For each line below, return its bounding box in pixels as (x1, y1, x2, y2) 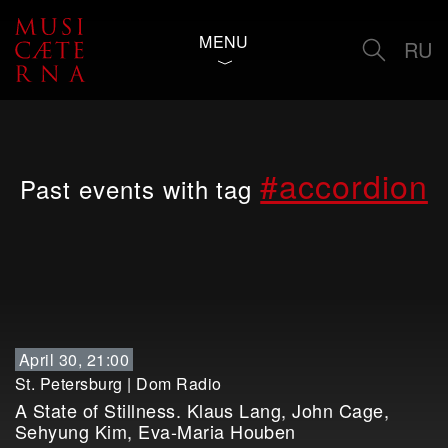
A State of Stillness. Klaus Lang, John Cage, (15, 397, 390, 423)
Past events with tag (20, 171, 261, 206)
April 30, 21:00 (19, 348, 130, 371)
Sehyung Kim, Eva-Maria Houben (15, 418, 296, 444)
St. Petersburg (15, 372, 123, 395)
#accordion (260, 162, 428, 208)
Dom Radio (136, 372, 222, 395)
